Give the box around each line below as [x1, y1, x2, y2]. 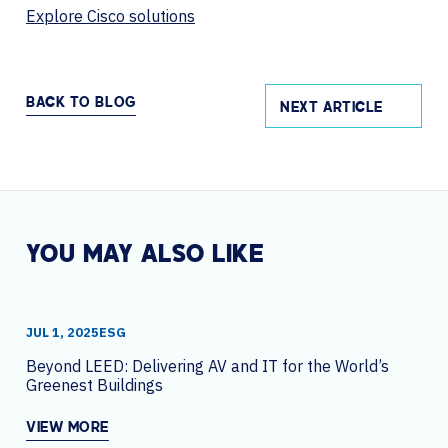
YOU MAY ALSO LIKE [26, 243, 265, 268]
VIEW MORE [26, 420, 110, 436]
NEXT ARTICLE [280, 100, 383, 116]
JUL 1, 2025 [26, 323, 99, 341]
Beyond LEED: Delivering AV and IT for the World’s [26, 355, 389, 376]
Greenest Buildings [26, 374, 163, 395]
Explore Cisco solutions [26, 5, 195, 26]
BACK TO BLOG [26, 96, 136, 112]
